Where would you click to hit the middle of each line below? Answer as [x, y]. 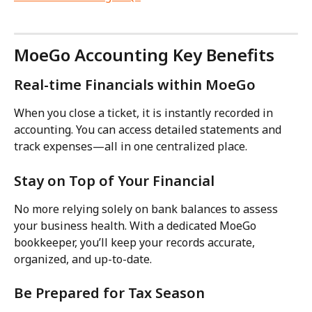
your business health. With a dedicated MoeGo [136, 225]
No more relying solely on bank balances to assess [147, 209]
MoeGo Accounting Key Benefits [144, 55]
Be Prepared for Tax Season [109, 293]
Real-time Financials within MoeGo [135, 85]
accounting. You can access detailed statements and [149, 130]
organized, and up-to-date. [83, 259]
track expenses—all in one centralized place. [131, 147]
